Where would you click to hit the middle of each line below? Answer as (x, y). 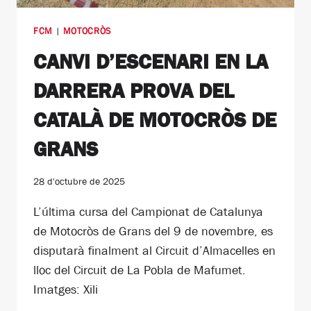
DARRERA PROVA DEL (134, 91)
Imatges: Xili (66, 290)
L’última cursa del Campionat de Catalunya (148, 212)
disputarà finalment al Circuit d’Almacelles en (154, 251)
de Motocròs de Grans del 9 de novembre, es (153, 232)
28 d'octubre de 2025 (79, 182)
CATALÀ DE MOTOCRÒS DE (155, 120)
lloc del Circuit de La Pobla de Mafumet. (140, 270)
